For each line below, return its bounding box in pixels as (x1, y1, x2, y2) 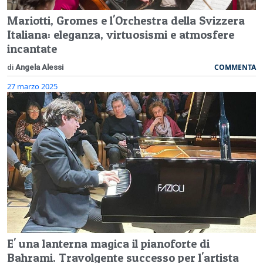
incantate (7, 42, 57, 56)
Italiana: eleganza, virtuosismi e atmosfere (7, 28, 234, 42)
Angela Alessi (15, 63, 63, 72)
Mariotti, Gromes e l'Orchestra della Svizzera (7, 14, 245, 28)
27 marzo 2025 (7, 81, 58, 92)
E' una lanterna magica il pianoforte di (7, 237, 210, 251)
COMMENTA (214, 62, 256, 73)
